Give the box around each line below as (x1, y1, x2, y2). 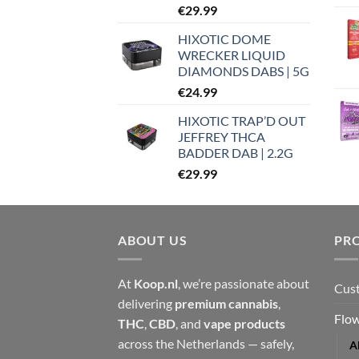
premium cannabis (175, 296, 278, 312)
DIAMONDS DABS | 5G (178, 63, 309, 79)
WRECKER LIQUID (178, 46, 285, 63)
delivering (118, 296, 175, 312)
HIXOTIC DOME (178, 30, 271, 46)
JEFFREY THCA (178, 128, 265, 144)
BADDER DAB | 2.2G (178, 144, 293, 160)
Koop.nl (134, 276, 178, 292)
